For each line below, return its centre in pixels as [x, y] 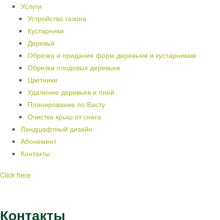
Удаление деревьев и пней [71, 92]
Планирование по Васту [66, 104]
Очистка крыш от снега [64, 116]
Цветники [42, 79]
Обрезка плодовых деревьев [74, 67]
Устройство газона [57, 18]
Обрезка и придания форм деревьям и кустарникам [112, 55]
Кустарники [46, 30]
